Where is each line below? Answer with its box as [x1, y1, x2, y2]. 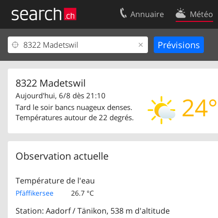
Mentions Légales [14, 72, 71, 82]
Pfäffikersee [16, 188, 54, 198]
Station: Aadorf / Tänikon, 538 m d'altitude [16, 205, 170, 216]
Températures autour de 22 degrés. [16, 112, 134, 122]
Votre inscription [14, 40, 68, 50]
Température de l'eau [16, 175, 95, 186]
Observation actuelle [16, 149, 109, 163]
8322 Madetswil [16, 76, 86, 90]
